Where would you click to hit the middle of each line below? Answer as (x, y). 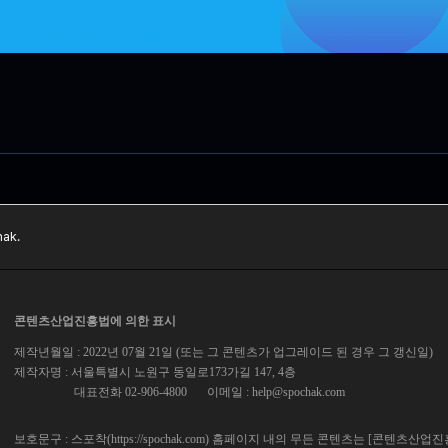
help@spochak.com (298, 391)
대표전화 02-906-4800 (130, 391)
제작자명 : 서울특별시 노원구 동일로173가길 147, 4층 (155, 371)
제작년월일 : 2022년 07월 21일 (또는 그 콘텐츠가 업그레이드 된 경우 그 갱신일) (223, 351)
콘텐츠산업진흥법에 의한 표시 (95, 320)
